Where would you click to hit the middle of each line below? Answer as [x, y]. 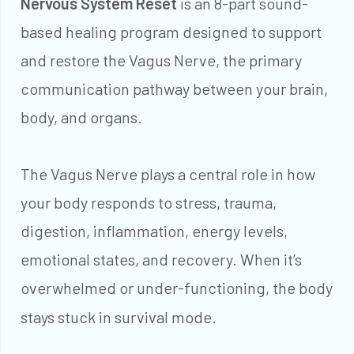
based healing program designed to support [171, 31]
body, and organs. [81, 117]
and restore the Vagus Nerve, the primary [161, 60]
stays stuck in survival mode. [119, 316]
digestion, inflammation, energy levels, [154, 230]
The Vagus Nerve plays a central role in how [168, 173]
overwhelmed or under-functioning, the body [177, 287]
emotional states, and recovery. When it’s [161, 259]
